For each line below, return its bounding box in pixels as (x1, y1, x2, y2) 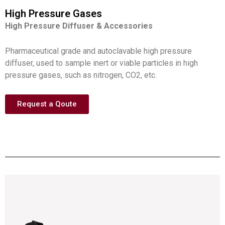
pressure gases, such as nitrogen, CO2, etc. (5, 70, 157, 80)
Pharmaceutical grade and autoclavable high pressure (5, 46, 192, 56)
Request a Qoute (17, 99, 77, 108)
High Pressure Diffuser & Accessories (5, 21, 153, 31)
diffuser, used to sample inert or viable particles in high (5, 58, 198, 68)
